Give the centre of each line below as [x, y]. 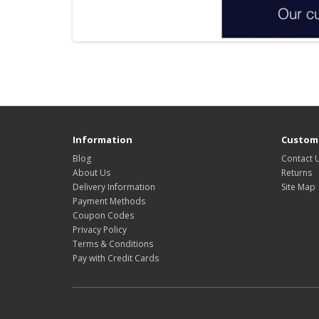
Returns [296, 173]
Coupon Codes [103, 216]
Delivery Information [114, 187]
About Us [91, 173]
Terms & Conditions [113, 244]
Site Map [298, 187]
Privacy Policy [100, 230]
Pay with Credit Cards [116, 258]
